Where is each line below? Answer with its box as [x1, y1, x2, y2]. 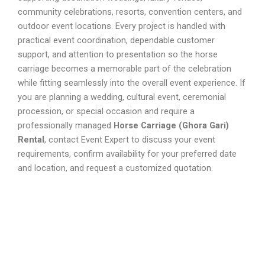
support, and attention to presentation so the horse [18, 49, 218, 60]
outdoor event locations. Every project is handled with [18, 20, 225, 31]
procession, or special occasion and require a [18, 105, 195, 117]
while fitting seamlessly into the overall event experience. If [18, 77, 245, 88]
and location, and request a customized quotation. [18, 162, 213, 173]
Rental [18, 134, 44, 145]
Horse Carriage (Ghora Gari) [114, 119, 229, 131]
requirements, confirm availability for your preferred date [18, 148, 237, 159]
